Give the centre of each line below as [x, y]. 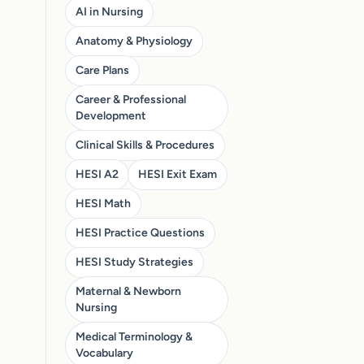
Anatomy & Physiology [134, 41]
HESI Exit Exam [178, 174]
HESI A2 [97, 174]
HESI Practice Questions [140, 233]
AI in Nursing [109, 12]
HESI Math [103, 204]
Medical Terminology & [134, 337]
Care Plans [102, 70]
